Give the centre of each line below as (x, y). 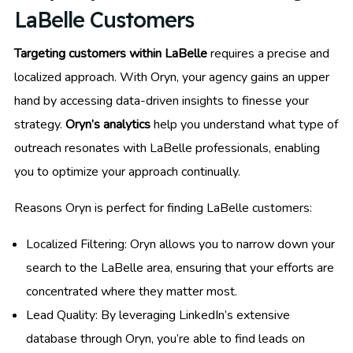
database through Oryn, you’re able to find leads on (165, 338)
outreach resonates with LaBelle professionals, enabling (167, 148)
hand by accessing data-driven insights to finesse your (162, 100)
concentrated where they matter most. (132, 291)
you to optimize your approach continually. (127, 171)
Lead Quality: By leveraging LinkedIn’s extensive (158, 315)
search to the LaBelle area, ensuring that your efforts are (180, 268)
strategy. (40, 124)
